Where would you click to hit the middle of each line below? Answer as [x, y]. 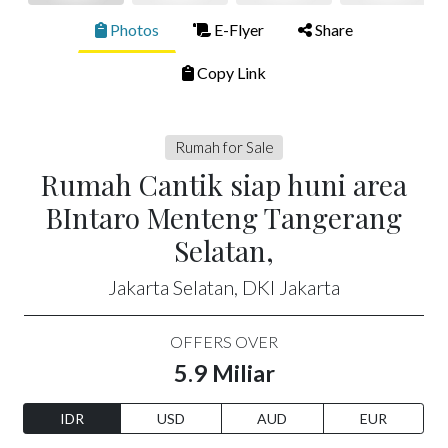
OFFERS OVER [224, 342]
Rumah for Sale [224, 146]
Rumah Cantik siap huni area [224, 185]
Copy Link [230, 72]
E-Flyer [237, 29]
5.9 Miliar [224, 373]
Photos [133, 29]
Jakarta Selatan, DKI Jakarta [224, 287]
